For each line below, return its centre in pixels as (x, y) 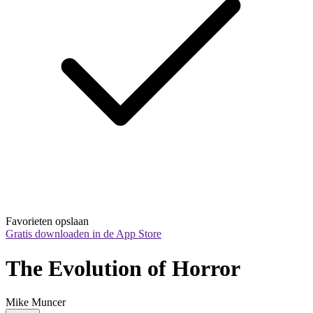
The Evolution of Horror (123, 268)
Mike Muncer (36, 303)
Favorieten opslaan (47, 221)
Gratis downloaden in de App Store (83, 234)
